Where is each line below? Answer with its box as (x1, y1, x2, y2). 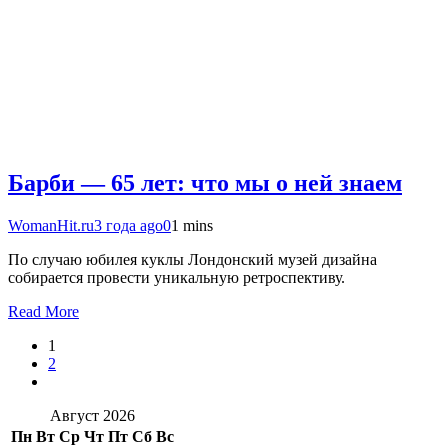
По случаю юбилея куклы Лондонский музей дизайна (8, 250, 377, 268)
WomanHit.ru (8, 216, 94, 234)
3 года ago (94, 216, 163, 234)
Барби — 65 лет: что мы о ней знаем (8, 170, 402, 197)
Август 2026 (50, 406, 135, 424)
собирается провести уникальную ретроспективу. (8, 268, 345, 286)
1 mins (171, 216, 213, 234)
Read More (8, 302, 79, 320)
